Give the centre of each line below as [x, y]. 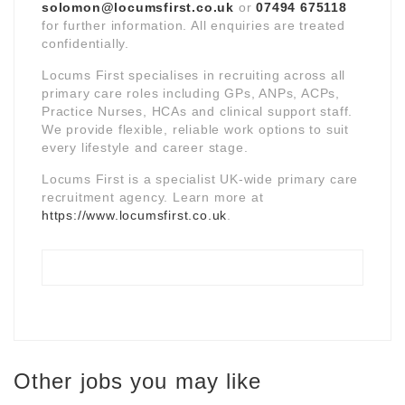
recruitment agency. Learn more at [153, 197]
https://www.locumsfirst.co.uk [135, 215]
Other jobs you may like [138, 381]
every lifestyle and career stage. [145, 147]
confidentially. [86, 43]
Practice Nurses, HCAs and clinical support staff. [198, 111]
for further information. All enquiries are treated [193, 25]
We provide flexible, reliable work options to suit [195, 129]
